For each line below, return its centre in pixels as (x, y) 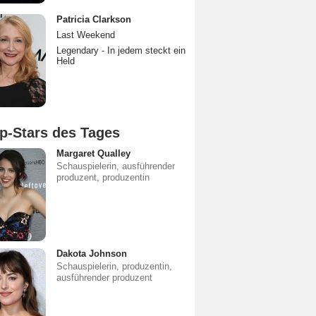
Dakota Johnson (92, 254)
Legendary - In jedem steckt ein (121, 50)
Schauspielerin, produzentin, (114, 266)
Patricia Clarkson (94, 19)
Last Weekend (86, 35)
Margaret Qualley (93, 153)
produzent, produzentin (103, 177)
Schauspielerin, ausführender (116, 166)
